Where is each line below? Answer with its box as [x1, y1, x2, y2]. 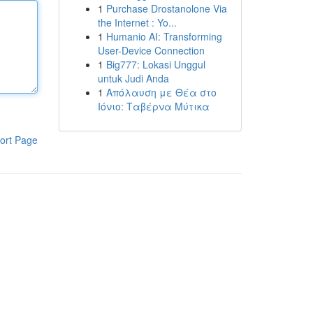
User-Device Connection [97, 43, 205, 57]
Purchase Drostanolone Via [105, 1, 227, 15]
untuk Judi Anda [97, 71, 169, 85]
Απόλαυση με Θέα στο [105, 85, 217, 99]
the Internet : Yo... [97, 15, 177, 29]
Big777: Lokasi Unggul [105, 57, 205, 71]
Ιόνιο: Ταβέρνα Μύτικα [97, 99, 210, 113]
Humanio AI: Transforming [105, 29, 222, 43]
